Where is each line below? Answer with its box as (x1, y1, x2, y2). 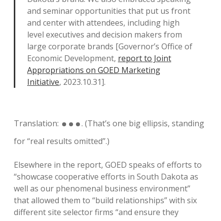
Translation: (14, 118, 61, 129)
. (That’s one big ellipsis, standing (81, 118, 204, 129)
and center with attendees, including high (27, 17, 180, 28)
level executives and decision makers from (27, 29, 182, 40)
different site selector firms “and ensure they (14, 207, 179, 218)
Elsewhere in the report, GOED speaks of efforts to (14, 159, 202, 170)
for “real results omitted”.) (14, 136, 110, 147)
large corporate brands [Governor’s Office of (27, 41, 192, 52)
